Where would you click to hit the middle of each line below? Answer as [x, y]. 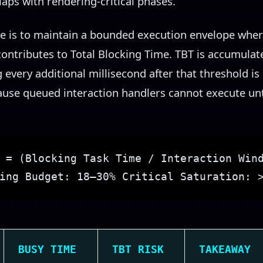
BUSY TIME [47, 250]
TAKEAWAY [225, 250]
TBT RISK [138, 250]
